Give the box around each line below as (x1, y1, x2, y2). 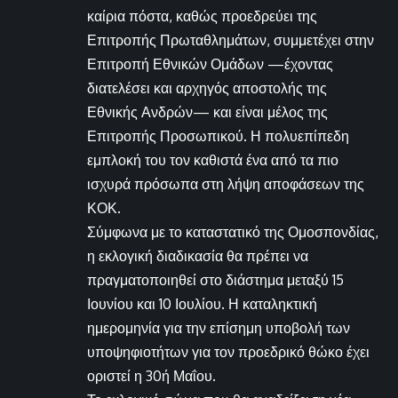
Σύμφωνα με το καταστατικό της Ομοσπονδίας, (87, 222, 378, 241)
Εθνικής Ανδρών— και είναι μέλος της (87, 102, 328, 121)
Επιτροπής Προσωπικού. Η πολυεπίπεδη (87, 126, 349, 145)
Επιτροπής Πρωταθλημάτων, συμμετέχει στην (87, 30, 374, 49)
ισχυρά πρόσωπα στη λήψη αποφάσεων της (87, 174, 364, 193)
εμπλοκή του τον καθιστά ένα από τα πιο (87, 150, 338, 169)
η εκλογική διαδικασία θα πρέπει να (87, 246, 308, 265)
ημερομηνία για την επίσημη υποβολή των (87, 318, 350, 337)
